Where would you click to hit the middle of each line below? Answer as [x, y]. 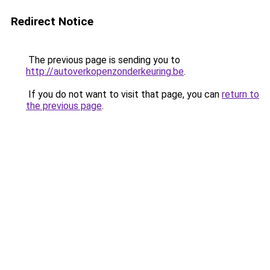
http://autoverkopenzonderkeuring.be [105, 71]
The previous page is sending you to [103, 60]
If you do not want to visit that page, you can [124, 94]
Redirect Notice [52, 21]
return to [240, 94]
